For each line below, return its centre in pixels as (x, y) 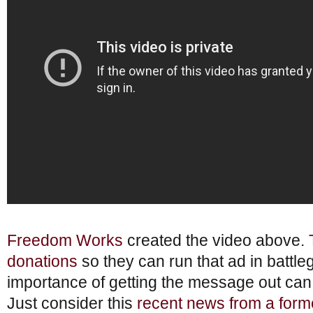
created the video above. (216, 240)
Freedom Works (65, 240)
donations (42, 261)
